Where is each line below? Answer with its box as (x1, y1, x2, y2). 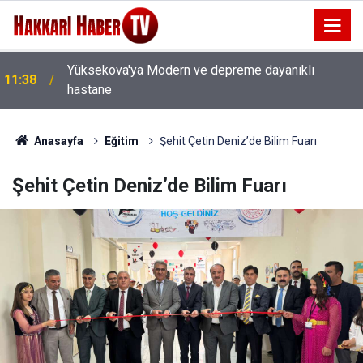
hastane (67, 82, 112, 97)
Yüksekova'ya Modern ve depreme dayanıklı (67, 62, 314, 78)
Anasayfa (31, 135, 83, 147)
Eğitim (104, 135, 139, 147)
